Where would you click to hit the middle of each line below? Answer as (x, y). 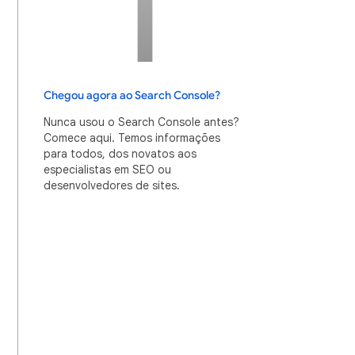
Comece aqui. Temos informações (132, 138)
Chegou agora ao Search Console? (132, 95)
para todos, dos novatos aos (120, 154)
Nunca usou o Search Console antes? (141, 122)
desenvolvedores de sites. (112, 185)
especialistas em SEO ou (107, 170)
